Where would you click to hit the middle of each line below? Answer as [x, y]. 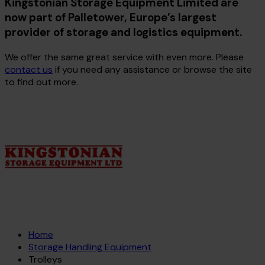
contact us [29, 70]
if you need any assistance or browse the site [152, 70]
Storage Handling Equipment [90, 247]
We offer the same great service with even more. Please [124, 57]
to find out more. [41, 82]
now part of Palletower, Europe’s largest [111, 18]
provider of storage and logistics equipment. [123, 33]
